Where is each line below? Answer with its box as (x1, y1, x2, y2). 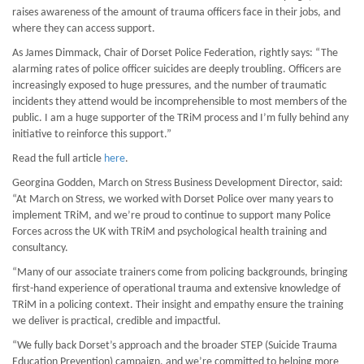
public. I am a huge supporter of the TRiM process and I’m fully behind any (12, 112, 349, 124)
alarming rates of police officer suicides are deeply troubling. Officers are (12, 63, 341, 76)
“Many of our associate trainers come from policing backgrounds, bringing (12, 266, 348, 279)
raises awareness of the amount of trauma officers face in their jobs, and (12, 6, 340, 19)
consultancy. (12, 242, 68, 254)
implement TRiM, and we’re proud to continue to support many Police (12, 210, 331, 222)
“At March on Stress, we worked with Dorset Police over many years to (12, 193, 333, 206)
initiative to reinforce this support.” (12, 128, 171, 141)
